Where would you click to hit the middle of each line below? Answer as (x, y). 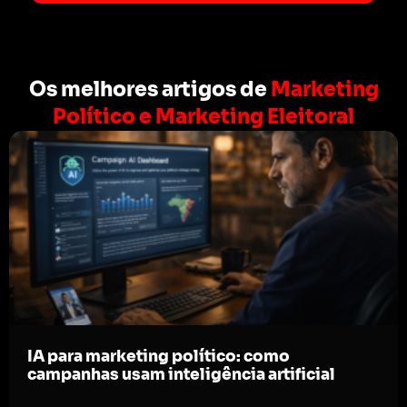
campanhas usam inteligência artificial (181, 375)
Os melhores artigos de (149, 90)
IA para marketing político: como (159, 357)
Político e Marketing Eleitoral (203, 117)
